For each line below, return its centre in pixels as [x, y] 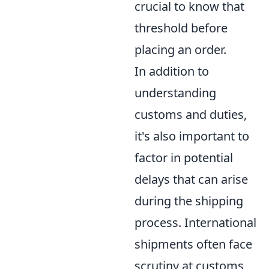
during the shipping [189, 201]
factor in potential [184, 158]
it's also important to [192, 136]
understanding [175, 93]
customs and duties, [191, 114]
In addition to [172, 71]
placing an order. [180, 50]
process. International [195, 222]
